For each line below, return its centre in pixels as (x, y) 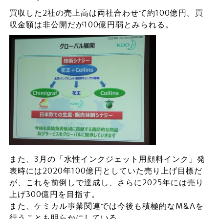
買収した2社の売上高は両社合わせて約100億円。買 (106, 13)
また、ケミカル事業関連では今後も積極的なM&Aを (106, 206)
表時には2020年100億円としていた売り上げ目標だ (106, 171)
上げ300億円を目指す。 (54, 194)
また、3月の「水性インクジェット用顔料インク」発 (107, 159)
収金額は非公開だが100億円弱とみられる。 (91, 24)
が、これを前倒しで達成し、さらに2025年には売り (106, 182)
